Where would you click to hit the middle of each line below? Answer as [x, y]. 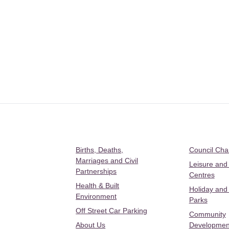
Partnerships [96, 171]
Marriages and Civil [107, 161]
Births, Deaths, [100, 150]
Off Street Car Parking [112, 211]
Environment [96, 196]
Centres [202, 175]
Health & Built [98, 186]
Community [207, 214]
